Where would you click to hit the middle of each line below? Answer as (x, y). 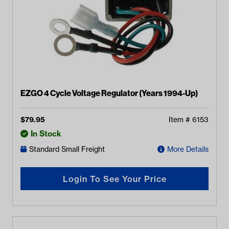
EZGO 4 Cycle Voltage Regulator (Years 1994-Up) (109, 93)
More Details (188, 149)
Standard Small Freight (67, 149)
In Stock (46, 133)
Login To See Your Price (114, 179)
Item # (180, 120)
